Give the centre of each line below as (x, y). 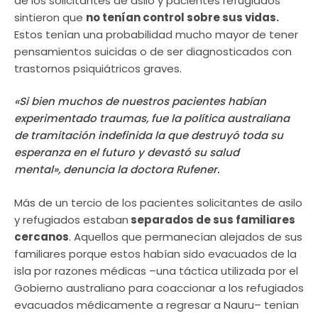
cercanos (42, 236)
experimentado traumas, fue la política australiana (152, 119)
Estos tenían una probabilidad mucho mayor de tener (156, 34)
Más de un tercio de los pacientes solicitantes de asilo (158, 202)
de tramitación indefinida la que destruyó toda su (149, 136)
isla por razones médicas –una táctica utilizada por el (156, 270)
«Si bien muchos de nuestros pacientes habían (140, 102)
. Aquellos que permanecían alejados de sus (186, 236)
